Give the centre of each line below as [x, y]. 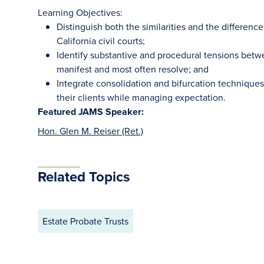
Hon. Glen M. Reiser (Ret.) [90, 131]
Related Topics [84, 176]
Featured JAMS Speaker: [91, 112]
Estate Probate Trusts [85, 221]
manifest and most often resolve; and [133, 69]
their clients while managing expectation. [141, 97]
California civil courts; [101, 41]
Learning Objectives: [80, 12]
